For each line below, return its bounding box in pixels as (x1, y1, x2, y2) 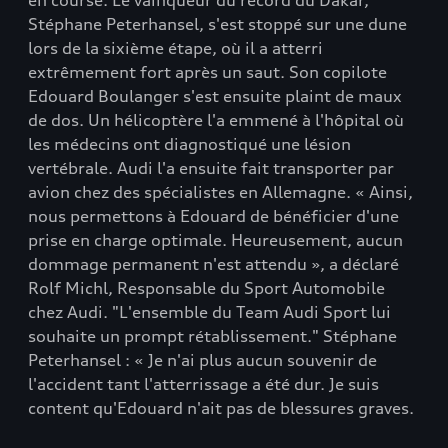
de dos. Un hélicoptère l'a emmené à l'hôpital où (28, 110, 404, 130)
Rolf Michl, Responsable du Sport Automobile (28, 278, 385, 298)
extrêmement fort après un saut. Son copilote (28, 62, 387, 82)
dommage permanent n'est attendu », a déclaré (28, 254, 399, 274)
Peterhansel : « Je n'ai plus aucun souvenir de (28, 350, 377, 370)
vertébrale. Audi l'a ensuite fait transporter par (28, 158, 394, 178)
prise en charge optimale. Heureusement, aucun (28, 230, 403, 250)
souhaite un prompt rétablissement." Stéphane (28, 326, 397, 346)
